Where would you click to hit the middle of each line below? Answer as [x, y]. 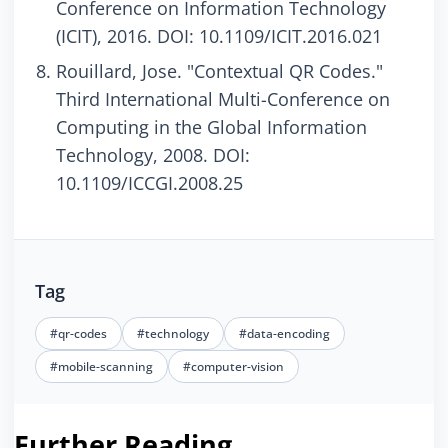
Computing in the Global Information [211, 127]
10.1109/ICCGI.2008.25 [149, 183]
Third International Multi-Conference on [223, 99]
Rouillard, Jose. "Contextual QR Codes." [219, 71]
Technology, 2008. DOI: [153, 155]
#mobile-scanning [101, 366]
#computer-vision [233, 366]
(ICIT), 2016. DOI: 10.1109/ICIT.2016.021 [219, 36]
